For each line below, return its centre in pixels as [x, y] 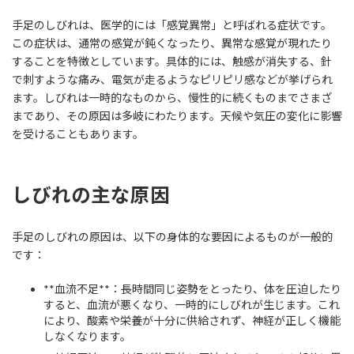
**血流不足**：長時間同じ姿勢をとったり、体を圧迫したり [192, 289]
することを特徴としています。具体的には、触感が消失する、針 [172, 61]
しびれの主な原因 [91, 194]
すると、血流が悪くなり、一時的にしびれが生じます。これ [192, 305]
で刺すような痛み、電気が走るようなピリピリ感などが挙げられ [172, 79]
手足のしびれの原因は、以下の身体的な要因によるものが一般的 [172, 237]
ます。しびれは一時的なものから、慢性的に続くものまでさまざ [172, 97]
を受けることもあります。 [78, 134]
